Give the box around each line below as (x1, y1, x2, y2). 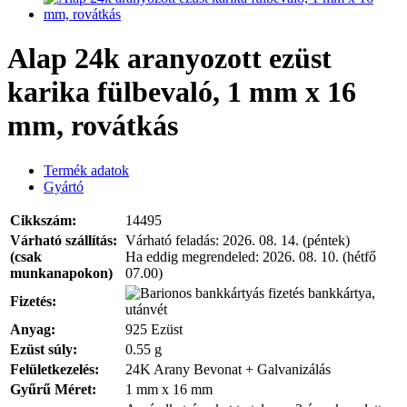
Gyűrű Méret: (10, 381, 96, 397)
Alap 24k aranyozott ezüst (7, 42, 332, 75)
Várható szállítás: (10, 232, 117, 248)
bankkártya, (304, 284, 375, 301)
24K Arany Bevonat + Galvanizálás (125, 361, 331, 377)
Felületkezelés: (10, 361, 99, 377)
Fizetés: (10, 293, 56, 309)
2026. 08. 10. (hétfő (263, 248, 376, 264)
